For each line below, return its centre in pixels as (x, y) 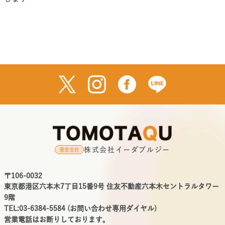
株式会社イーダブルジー (127, 149)
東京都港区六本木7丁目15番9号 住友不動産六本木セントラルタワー (111, 186)
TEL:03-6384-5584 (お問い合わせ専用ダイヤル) (80, 208)
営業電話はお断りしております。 (57, 219)
